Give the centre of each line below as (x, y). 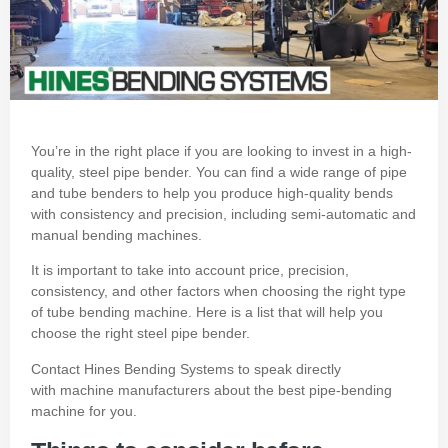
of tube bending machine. (111, 312)
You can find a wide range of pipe (301, 171)
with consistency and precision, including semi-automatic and (223, 213)
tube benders (101, 192)
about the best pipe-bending (301, 389)
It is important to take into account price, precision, (190, 270)
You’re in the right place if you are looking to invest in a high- (221, 150)
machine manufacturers (135, 389)
